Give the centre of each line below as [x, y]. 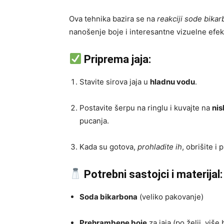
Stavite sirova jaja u [115, 81]
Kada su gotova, [108, 146]
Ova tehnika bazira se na [113, 18]
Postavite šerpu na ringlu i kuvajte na [146, 107]
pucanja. [94, 120]
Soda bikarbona [108, 196]
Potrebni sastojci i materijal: [153, 174]
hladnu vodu [172, 81]
